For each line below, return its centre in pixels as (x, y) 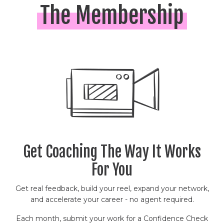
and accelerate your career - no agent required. (112, 199)
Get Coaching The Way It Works (112, 151)
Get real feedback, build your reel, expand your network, (112, 188)
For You (112, 169)
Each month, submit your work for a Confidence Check (112, 218)
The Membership (112, 15)
